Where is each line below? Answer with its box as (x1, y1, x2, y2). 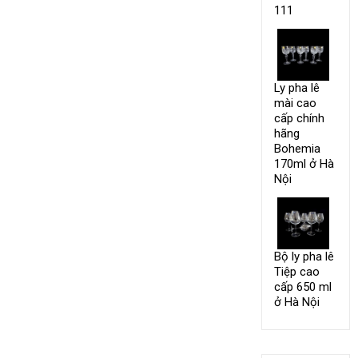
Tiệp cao (273, 265, 320, 280)
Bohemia (273, 141, 320, 157)
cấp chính (273, 111, 324, 126)
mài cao (273, 96, 316, 111)
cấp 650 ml (273, 280, 332, 295)
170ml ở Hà (273, 157, 334, 172)
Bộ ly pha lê (273, 249, 334, 265)
